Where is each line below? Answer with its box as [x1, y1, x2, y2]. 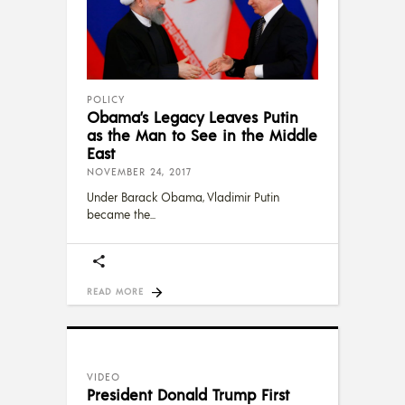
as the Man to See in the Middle [87, 124, 317, 145]
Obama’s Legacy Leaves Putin [87, 106, 298, 127]
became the [87, 206, 150, 221]
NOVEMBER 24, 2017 [87, 165, 192, 178]
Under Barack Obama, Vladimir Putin [87, 189, 279, 204]
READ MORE [87, 285, 144, 297]
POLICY [87, 92, 125, 106]
